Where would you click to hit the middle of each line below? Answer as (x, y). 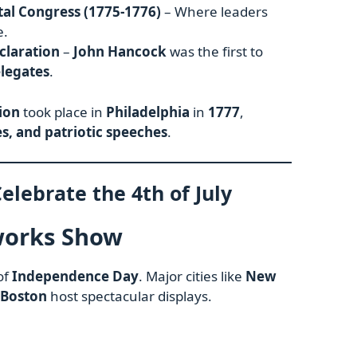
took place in (63, 112)
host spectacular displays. (129, 296)
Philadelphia (148, 112)
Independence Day (75, 277)
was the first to (215, 52)
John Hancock (120, 52)
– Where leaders (214, 12)
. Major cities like (192, 277)
